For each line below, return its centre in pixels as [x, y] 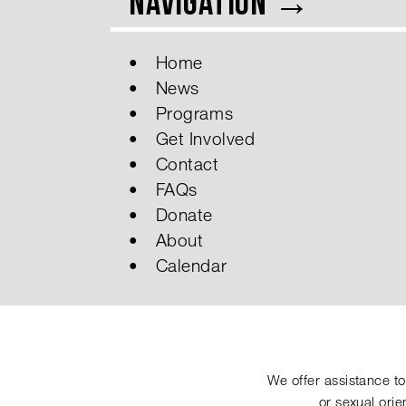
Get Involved [205, 138]
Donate [184, 214]
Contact [187, 163]
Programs [194, 112]
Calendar [191, 265]
